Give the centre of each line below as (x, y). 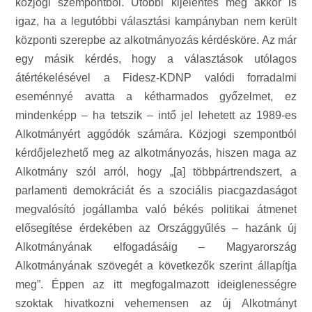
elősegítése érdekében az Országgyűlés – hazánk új (156, 228)
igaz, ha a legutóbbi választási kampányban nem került (156, 21)
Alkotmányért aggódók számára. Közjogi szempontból (156, 134)
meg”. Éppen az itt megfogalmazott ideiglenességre (156, 284)
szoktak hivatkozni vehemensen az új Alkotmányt (156, 303)
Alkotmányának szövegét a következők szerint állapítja (156, 266)
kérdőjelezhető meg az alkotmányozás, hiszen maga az (156, 153)
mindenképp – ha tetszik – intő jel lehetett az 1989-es (156, 115)
